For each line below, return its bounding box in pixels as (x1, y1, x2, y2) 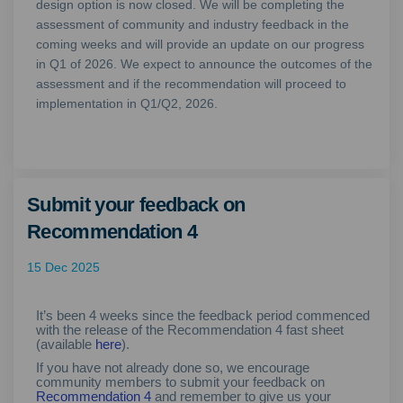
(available (36, 336, 95, 352)
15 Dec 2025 (27, 259, 100, 274)
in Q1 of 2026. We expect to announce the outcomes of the (36, 56, 372, 71)
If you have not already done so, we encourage (36, 360, 309, 376)
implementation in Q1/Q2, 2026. (36, 95, 218, 111)
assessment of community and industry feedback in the (36, 16, 349, 31)
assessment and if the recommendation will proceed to (36, 76, 346, 91)
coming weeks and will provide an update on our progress (36, 36, 364, 51)
